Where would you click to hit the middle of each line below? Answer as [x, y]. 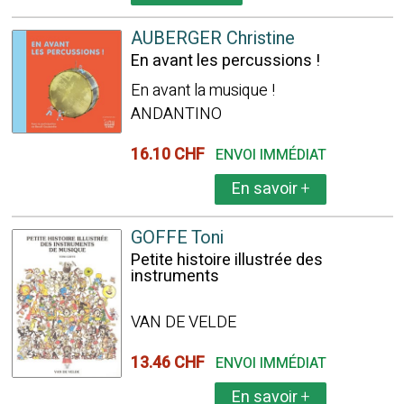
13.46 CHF [171, 363]
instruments [174, 276]
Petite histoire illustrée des [226, 260]
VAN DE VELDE [183, 322]
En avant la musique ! [202, 91]
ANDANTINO [176, 114]
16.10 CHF [171, 155]
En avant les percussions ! [225, 61]
